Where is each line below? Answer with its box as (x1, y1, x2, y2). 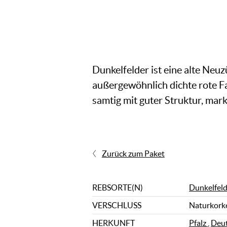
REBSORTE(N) (92, 183, 143, 192)
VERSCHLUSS (92, 201, 141, 210)
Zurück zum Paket (101, 149, 165, 158)
